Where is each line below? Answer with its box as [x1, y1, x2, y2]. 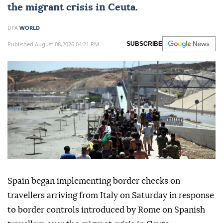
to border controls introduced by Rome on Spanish [7, 206, 205, 215]
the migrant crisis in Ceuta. [7, 2, 138, 13]
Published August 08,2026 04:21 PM [7, 40, 99, 48]
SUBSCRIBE [126, 40, 162, 48]
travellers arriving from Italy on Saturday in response [7, 191, 214, 200]
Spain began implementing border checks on [7, 177, 180, 186]
